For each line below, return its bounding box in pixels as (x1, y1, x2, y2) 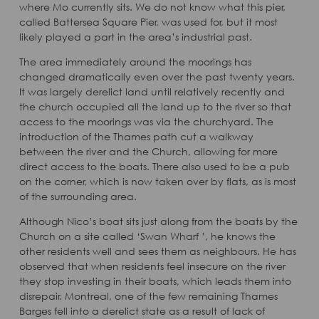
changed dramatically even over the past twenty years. (19, 70, 295, 83)
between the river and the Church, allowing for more (19, 145, 278, 157)
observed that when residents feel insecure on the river (19, 260, 286, 272)
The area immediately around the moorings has (19, 56, 251, 68)
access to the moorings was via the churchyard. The (19, 115, 273, 127)
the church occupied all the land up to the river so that (19, 100, 291, 113)
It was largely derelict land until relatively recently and (19, 85, 285, 98)
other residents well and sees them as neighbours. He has (19, 245, 296, 257)
